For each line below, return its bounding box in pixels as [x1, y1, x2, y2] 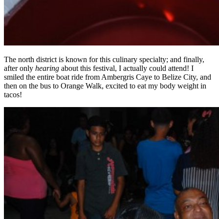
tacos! [4, 90, 22, 99]
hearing [35, 64, 59, 72]
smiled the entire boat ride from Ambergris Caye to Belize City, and [4, 72, 211, 81]
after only [4, 64, 35, 72]
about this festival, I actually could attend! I [59, 64, 194, 72]
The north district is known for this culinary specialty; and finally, [4, 55, 204, 64]
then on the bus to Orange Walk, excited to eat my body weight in [4, 81, 206, 90]
